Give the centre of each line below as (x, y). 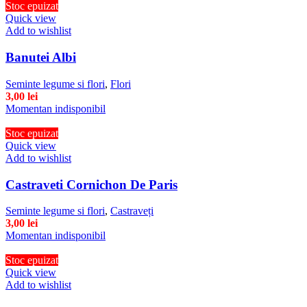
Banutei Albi (41, 58)
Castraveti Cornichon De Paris (91, 184)
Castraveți (132, 211)
